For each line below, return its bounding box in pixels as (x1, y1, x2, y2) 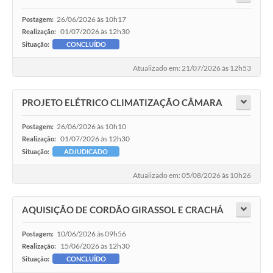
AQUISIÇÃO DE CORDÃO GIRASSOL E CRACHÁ (22, 204, 224, 215)
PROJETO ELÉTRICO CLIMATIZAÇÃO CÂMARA (22, 96, 222, 108)
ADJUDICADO (64, 147, 108, 155)
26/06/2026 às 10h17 (57, 14, 126, 24)
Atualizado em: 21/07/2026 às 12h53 (133, 63, 251, 73)
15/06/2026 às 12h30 (60, 241, 130, 250)
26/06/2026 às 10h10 (57, 121, 126, 131)
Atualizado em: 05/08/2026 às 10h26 (133, 170, 251, 180)
